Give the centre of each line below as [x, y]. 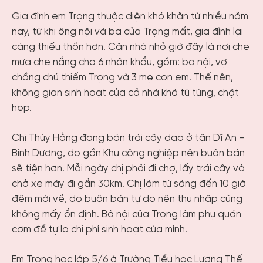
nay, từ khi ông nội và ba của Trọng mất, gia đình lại [127, 32]
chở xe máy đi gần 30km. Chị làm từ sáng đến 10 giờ [129, 184]
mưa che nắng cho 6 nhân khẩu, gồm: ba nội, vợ [119, 62]
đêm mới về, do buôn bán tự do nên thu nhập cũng [127, 200]
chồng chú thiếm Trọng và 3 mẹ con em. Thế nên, [122, 77]
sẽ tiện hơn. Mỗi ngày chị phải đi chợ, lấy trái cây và [128, 169]
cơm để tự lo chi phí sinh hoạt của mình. [100, 230]
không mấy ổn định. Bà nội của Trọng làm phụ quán [127, 215]
